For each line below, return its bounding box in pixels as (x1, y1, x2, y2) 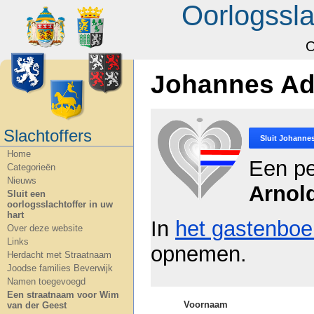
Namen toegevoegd (7, 276, 86, 287)
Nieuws (7, 175, 36, 186)
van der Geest (7, 300, 67, 310)
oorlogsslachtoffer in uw (7, 199, 113, 210)
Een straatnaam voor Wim (7, 289, 119, 300)
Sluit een (7, 189, 46, 199)
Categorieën (7, 162, 55, 172)
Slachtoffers (4, 126, 92, 145)
